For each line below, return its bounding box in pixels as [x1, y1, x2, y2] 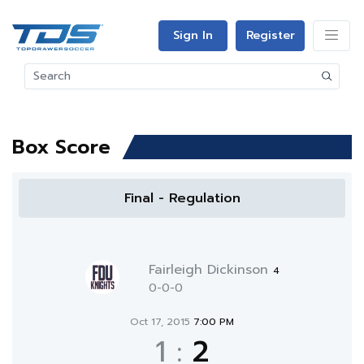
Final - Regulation [123, 188, 240, 208]
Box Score [12, 132, 110, 162]
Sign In [173, 27, 213, 44]
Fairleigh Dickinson [148, 260, 273, 279]
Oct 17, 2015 [130, 314, 193, 329]
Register [245, 27, 295, 44]
